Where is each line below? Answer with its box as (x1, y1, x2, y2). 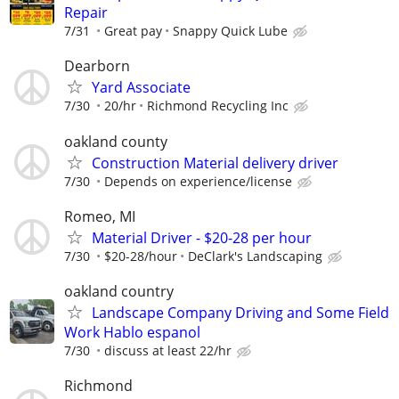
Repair (64, 3, 108, 23)
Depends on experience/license (104, 172, 292, 190)
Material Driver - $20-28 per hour (92, 227, 312, 248)
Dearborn (64, 56, 130, 77)
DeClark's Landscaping (188, 247, 322, 265)
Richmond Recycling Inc (147, 97, 289, 115)
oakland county (64, 131, 167, 151)
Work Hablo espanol (64, 322, 200, 342)
